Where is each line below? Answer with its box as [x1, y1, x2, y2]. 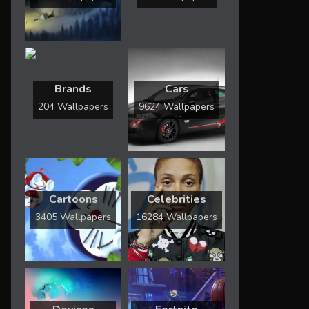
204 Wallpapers [38, 99, 108, 113]
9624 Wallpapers [139, 99, 215, 113]
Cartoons [48, 191, 98, 207]
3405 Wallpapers [35, 210, 111, 223]
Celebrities [147, 191, 206, 207]
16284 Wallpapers [136, 210, 217, 223]
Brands [54, 81, 92, 97]
